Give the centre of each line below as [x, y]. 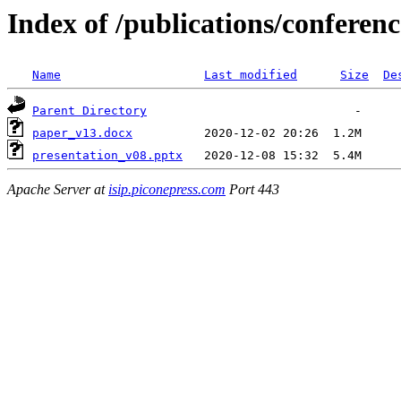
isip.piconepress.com [167, 189]
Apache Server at [58, 189]
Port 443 [252, 189]
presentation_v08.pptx [107, 156]
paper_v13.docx [82, 133]
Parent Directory [90, 111]
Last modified [251, 75]
